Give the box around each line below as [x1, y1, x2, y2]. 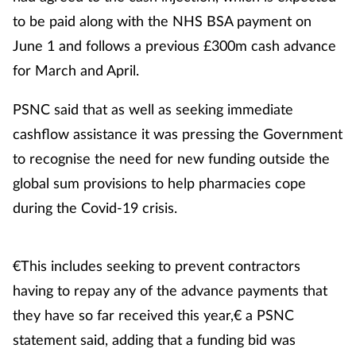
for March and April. [13, 61, 139, 79]
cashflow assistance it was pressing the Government [13, 125, 342, 143]
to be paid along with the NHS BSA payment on [13, 12, 311, 30]
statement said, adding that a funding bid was [13, 331, 296, 349]
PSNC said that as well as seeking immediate [13, 100, 293, 118]
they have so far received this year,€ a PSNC [13, 306, 294, 324]
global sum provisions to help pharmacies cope [13, 174, 306, 192]
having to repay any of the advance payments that [13, 281, 327, 300]
